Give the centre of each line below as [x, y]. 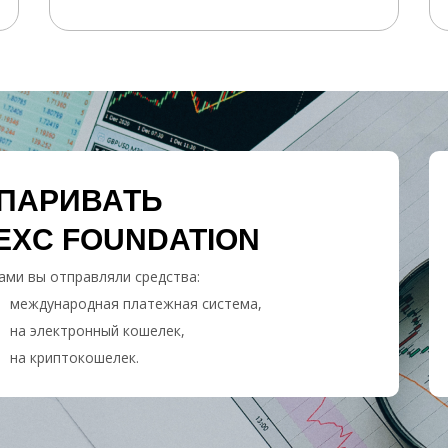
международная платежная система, [136, 303]
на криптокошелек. [74, 357]
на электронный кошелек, [97, 330]
